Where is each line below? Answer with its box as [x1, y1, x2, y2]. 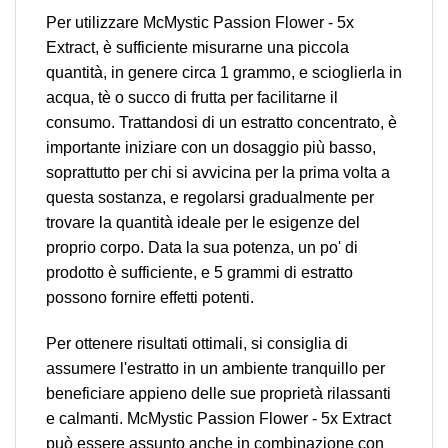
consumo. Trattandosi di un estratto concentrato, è [46, 113, 397, 131]
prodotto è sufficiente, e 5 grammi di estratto [46, 263, 353, 281]
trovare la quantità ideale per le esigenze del [46, 213, 360, 231]
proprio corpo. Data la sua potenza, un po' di [46, 238, 358, 256]
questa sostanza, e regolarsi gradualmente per [46, 188, 374, 206]
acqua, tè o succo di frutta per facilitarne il [46, 88, 338, 106]
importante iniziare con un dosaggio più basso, [46, 138, 376, 156]
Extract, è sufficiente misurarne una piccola [46, 38, 349, 56]
